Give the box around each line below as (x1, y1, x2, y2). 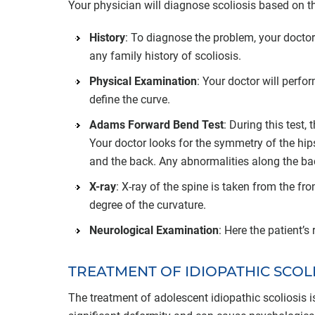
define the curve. (89, 92, 170, 106)
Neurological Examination (89, 223, 219, 237)
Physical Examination (89, 74, 197, 88)
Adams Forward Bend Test (89, 117, 224, 131)
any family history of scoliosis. (89, 49, 241, 63)
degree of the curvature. (89, 198, 206, 212)
